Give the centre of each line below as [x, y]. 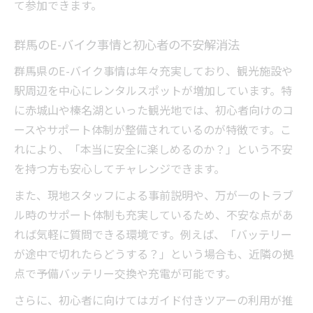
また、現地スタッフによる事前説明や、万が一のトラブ [154, 195]
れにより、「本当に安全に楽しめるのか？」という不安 [153, 149]
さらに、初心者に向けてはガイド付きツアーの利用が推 [153, 300]
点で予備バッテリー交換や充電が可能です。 [125, 274]
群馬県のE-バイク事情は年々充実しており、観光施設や [153, 71]
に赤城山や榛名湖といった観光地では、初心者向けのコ [154, 110]
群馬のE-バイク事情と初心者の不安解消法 [127, 45]
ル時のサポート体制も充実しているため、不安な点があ [154, 215]
